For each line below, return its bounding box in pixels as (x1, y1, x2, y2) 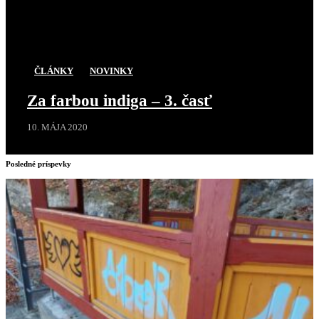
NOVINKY (90, 65, 133, 76)
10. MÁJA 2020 (27, 121, 88, 132)
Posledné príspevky (6, 159, 71, 168)
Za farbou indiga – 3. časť (27, 91, 212, 110)
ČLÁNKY (34, 65, 73, 76)
